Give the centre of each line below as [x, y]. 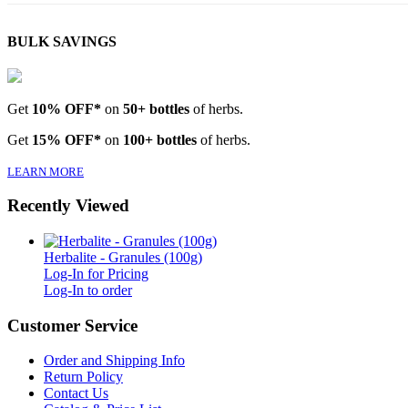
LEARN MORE [46, 171]
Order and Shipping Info [114, 361]
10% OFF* [66, 108]
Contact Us [76, 393]
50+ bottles [156, 108]
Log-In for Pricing [96, 273]
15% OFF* [66, 139]
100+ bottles [160, 139]
